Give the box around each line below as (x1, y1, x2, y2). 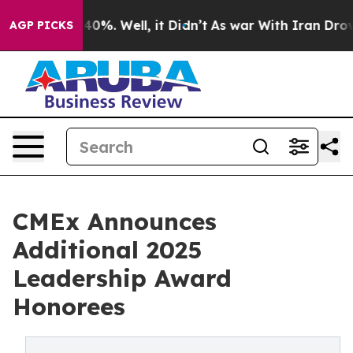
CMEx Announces (13, 206, 217, 236)
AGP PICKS (9, 18, 73, 32)
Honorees (13, 292, 125, 321)
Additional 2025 (13, 235, 202, 265)
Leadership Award (13, 263, 232, 293)
